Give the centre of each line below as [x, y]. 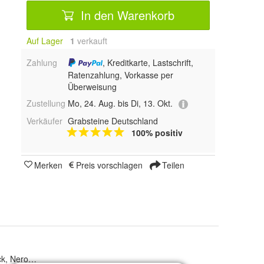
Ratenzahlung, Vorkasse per [120, 75]
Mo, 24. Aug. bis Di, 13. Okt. [120, 103]
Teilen [172, 165]
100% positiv [157, 132]
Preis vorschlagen [109, 165]
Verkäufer [44, 121]
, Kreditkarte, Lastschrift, [148, 62]
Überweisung [92, 87]
